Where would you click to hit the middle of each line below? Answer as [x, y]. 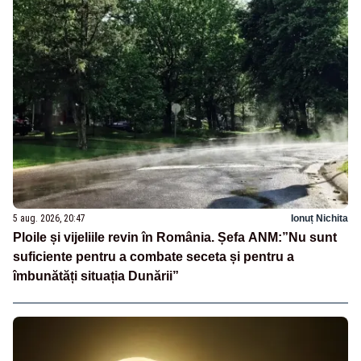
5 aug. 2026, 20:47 [49, 219]
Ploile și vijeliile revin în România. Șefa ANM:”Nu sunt [175, 238]
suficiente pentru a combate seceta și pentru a [154, 257]
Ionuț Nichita [320, 219]
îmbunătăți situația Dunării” [96, 276]
